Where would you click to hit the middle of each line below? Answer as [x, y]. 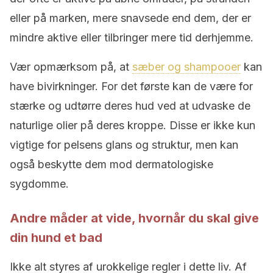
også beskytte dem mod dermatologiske [112, 164]
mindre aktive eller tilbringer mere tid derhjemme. [132, 37]
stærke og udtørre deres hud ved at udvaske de [130, 106]
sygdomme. [39, 184]
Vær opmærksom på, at [71, 67]
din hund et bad [56, 238]
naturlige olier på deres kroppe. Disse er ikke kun [133, 125]
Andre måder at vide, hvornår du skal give [134, 218]
